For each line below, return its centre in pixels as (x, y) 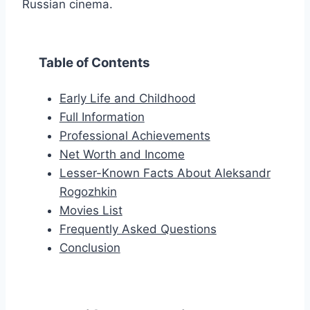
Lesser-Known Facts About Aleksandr (165, 173)
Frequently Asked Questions (138, 229)
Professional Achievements (135, 136)
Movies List (91, 211)
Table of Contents (94, 63)
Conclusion (90, 248)
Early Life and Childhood (127, 99)
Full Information (102, 117)
